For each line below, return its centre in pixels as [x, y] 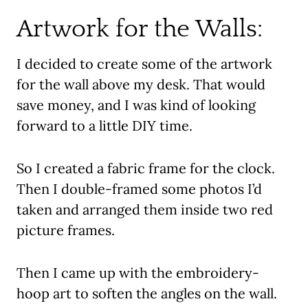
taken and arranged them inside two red [145, 210]
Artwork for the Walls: [140, 29]
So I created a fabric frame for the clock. [146, 168]
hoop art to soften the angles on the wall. [147, 294]
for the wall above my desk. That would [141, 85]
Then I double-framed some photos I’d [139, 189]
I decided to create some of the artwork [144, 64]
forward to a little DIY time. [104, 126]
